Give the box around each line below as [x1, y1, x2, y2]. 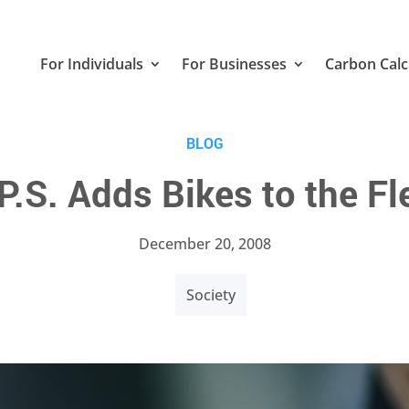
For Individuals [39, 54, 143, 75]
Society [186, 284, 236, 305]
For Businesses [181, 54, 287, 75]
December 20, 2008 [138, 233, 271, 254]
